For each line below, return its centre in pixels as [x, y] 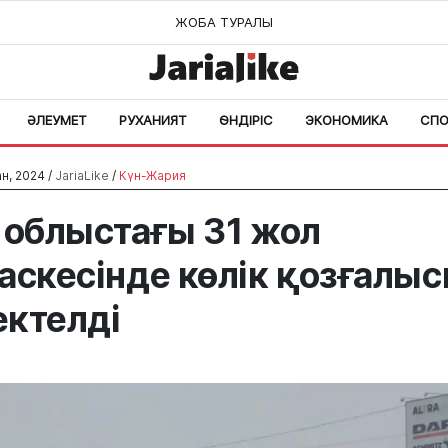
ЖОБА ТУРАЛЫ [224, 22]
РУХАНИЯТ [153, 120]
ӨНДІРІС [246, 120]
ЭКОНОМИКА [346, 120]
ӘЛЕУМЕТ [57, 120]
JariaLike [82, 175]
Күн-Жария [152, 175]
